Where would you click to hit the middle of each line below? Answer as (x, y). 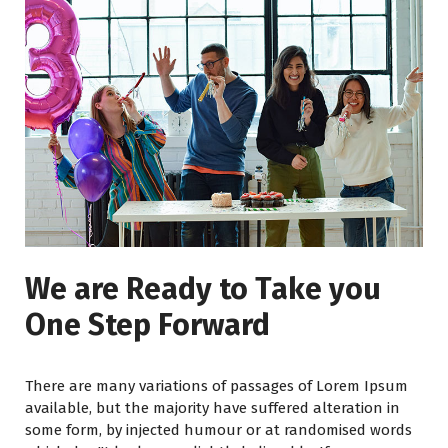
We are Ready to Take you (203, 288)
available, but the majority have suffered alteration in (212, 407)
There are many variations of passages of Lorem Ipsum (216, 385)
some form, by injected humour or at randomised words (218, 429)
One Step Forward (147, 324)
